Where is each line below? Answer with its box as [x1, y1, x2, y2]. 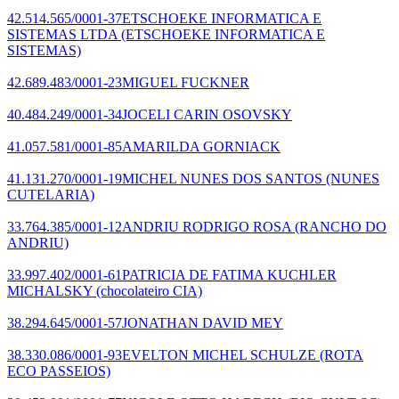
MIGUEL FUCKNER [122, 74, 249, 90]
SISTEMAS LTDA [7, 26, 118, 42]
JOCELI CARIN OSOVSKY [122, 106, 292, 122]
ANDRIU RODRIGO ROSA [122, 218, 291, 234]
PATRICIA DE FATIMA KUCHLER [122, 266, 337, 282]
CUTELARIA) [7, 186, 94, 202]
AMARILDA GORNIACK [122, 138, 281, 154]
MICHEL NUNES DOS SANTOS [122, 170, 322, 186]
